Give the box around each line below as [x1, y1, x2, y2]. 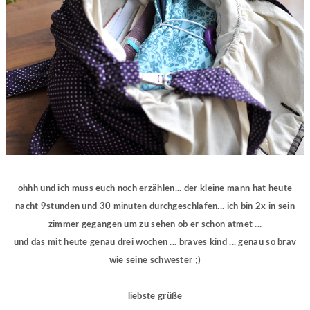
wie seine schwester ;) [109, 256, 201, 266]
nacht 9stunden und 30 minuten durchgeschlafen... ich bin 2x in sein [15, 202, 295, 212]
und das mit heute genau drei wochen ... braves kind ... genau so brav [13, 238, 297, 248]
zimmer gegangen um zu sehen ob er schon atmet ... [48, 220, 262, 230]
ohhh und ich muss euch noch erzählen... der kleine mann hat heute [17, 184, 293, 194]
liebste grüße [127, 292, 183, 302]
